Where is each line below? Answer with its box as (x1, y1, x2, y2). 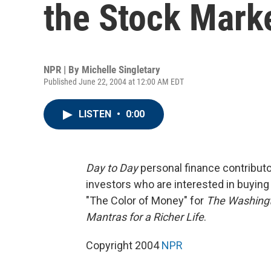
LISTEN (79, 108, 114, 120)
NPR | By (44, 64, 82, 76)
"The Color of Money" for (86, 194, 206, 207)
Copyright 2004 (86, 239, 162, 252)
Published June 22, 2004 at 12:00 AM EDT (44, 77, 184, 87)
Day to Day (86, 162, 138, 174)
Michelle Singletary (82, 64, 160, 76)
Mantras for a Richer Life (86, 211, 204, 223)
